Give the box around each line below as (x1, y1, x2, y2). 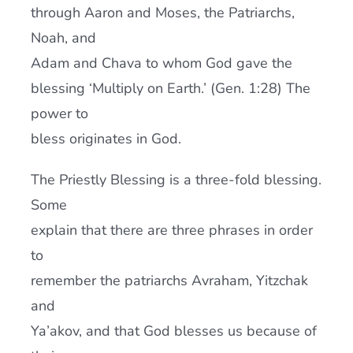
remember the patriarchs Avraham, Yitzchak (30, 271, 308, 290)
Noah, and (30, 28, 96, 47)
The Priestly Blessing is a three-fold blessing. (30, 170, 321, 189)
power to (30, 104, 88, 123)
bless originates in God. (30, 129, 181, 148)
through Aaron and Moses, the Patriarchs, (30, 3, 295, 22)
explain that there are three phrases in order (30, 221, 313, 240)
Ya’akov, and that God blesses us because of (30, 321, 317, 340)
